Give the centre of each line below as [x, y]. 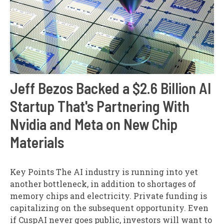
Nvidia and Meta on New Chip [94, 124]
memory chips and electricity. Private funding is [108, 195]
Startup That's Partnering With [100, 106]
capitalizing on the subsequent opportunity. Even [109, 207]
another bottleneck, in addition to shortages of [103, 183]
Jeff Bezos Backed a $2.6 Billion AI [110, 88]
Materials [37, 142]
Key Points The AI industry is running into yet [104, 171]
